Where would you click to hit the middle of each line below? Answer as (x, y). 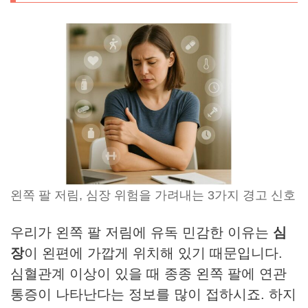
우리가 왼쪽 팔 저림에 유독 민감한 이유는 (142, 233)
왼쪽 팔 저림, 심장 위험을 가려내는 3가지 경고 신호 (153, 196)
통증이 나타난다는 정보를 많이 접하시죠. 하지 (153, 295)
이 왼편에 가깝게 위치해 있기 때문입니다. (153, 253)
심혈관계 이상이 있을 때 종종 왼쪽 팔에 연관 (148, 274)
